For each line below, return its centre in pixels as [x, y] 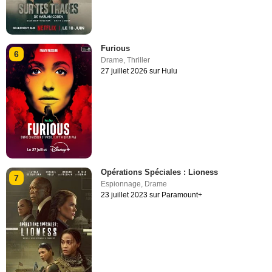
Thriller [139, 60]
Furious [116, 49]
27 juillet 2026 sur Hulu [139, 71]
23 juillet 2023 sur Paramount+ [152, 195]
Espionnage [121, 184]
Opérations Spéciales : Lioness [160, 172]
